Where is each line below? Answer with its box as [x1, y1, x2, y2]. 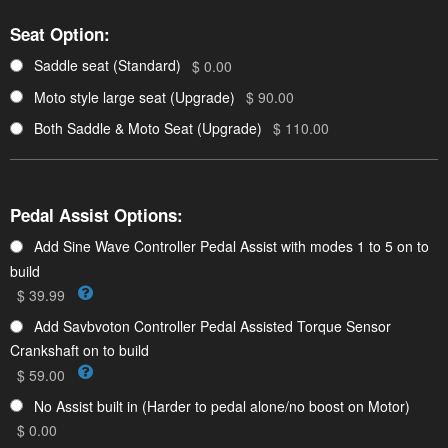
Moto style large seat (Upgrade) [34, 86, 235, 107]
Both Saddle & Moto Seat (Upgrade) [34, 118, 262, 139]
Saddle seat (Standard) [34, 55, 181, 76]
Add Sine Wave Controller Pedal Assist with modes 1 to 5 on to [34, 236, 429, 257]
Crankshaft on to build [10, 340, 149, 361]
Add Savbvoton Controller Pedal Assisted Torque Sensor [34, 316, 391, 337]
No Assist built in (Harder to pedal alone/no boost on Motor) [34, 395, 410, 416]
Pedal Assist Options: [10, 203, 183, 228]
